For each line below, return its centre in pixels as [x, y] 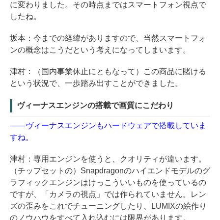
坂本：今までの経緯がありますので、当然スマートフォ [108, 38]
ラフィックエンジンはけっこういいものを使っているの [108, 182]
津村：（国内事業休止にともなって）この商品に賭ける [108, 71]
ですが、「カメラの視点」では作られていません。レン [108, 194]
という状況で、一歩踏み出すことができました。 [96, 83]
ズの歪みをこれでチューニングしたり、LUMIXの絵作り [108, 206]
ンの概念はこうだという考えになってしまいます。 [100, 50]
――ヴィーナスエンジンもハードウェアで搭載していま [108, 125]
